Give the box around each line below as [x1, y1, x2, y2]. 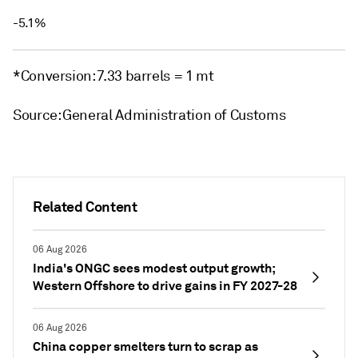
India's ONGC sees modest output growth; [33, 259, 275, 276]
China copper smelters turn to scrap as [33, 337, 258, 355]
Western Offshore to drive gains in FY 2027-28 [33, 276, 297, 294]
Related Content [33, 197, 137, 216]
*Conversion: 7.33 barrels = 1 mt [13, 66, 214, 85]
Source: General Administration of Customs [13, 105, 286, 124]
